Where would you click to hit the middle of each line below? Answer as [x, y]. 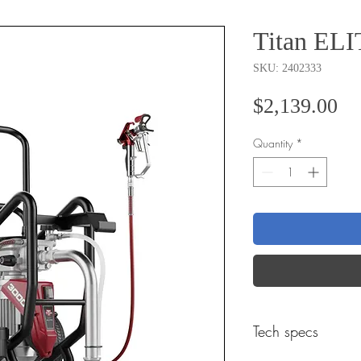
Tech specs [286, 331]
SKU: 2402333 [287, 68]
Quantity [273, 143]
